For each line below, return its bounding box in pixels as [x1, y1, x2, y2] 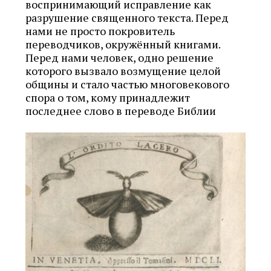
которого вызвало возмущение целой [25, 63, 221, 78]
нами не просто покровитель [25, 23, 175, 38]
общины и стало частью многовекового [25, 76, 229, 91]
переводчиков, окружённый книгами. [25, 36, 220, 51]
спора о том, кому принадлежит [25, 90, 190, 105]
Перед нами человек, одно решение [25, 50, 214, 65]
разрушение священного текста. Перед [25, 10, 229, 25]
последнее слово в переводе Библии [25, 103, 216, 118]
